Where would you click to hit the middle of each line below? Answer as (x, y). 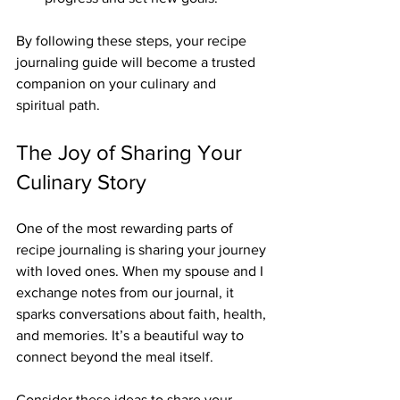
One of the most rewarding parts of (126, 228)
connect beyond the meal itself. (115, 356)
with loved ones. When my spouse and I (142, 271)
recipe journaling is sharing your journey (143, 249)
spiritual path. (58, 104)
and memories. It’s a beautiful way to (132, 335)
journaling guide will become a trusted (137, 62)
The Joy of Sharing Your (132, 152)
